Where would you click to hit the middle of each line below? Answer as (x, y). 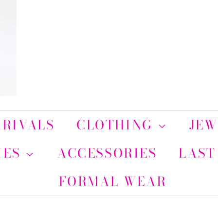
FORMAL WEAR (113, 181)
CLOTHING (117, 125)
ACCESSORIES (107, 153)
